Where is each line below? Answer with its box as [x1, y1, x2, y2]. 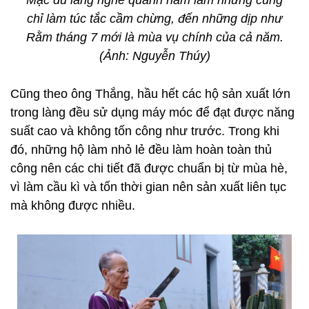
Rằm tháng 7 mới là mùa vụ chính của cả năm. [26, 30, 283, 44]
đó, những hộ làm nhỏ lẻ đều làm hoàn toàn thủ [10, 143, 272, 157]
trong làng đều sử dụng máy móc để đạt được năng [10, 106, 295, 119]
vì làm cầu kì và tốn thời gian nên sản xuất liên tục [10, 180, 286, 194]
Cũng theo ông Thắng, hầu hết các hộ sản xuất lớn [10, 87, 290, 101]
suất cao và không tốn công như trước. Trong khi [10, 124, 279, 138]
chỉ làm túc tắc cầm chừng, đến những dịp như [27, 12, 282, 26]
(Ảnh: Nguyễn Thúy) [99, 49, 210, 63]
